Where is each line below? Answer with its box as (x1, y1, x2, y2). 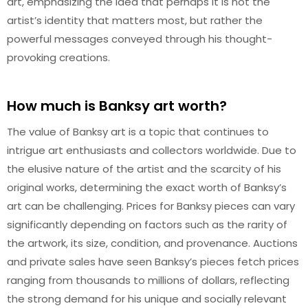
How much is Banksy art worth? (7, 96, 227, 115)
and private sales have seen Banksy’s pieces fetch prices (7, 254, 299, 269)
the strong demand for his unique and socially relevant (7, 291, 287, 306)
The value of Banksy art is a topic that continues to (7, 124, 269, 139)
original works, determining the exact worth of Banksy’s (7, 179, 287, 195)
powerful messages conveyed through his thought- (7, 32, 272, 46)
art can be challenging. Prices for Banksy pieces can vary (7, 198, 295, 213)
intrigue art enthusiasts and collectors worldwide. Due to (7, 142, 296, 157)
